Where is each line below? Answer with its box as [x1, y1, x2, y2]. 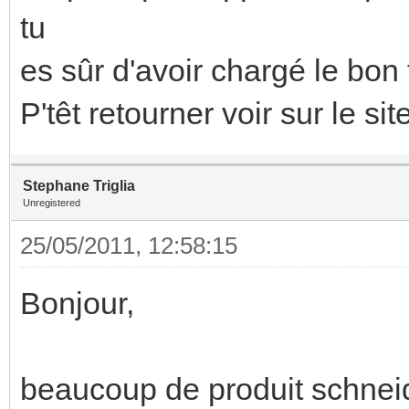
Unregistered [23, 196, 80, 208]
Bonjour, [20, 285, 134, 320]
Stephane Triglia [23, 177, 135, 194]
